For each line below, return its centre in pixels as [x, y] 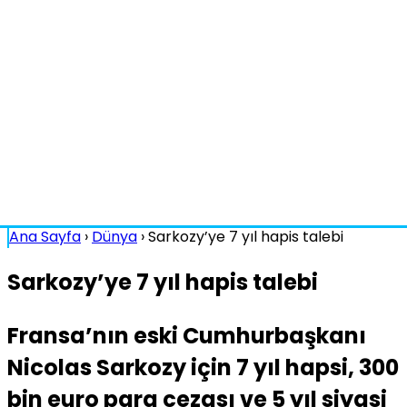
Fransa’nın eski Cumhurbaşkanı [187, 335]
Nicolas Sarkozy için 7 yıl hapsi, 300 [203, 367]
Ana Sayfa [45, 237]
